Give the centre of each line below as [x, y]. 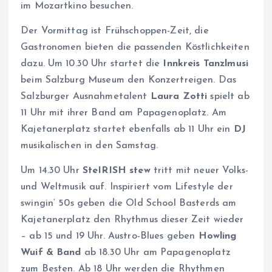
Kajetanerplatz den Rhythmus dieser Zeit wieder [132, 220]
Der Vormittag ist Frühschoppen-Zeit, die [115, 31]
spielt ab [228, 97]
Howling [217, 236]
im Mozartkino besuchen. [77, 6]
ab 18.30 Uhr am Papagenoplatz [156, 253]
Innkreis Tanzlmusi [204, 64]
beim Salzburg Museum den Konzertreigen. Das [129, 80]
